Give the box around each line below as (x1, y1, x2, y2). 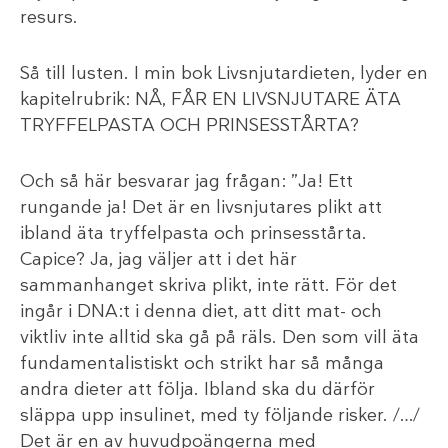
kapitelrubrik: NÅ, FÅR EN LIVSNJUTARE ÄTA (20, 86, 401, 111)
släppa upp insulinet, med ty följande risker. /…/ (20, 402, 420, 427)
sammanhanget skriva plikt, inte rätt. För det (20, 272, 397, 297)
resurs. (20, 4, 78, 29)
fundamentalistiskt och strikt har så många (20, 350, 384, 375)
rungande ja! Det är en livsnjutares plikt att (20, 194, 382, 219)
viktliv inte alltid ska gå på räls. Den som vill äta (20, 324, 419, 349)
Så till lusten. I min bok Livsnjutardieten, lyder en (20, 60, 428, 85)
